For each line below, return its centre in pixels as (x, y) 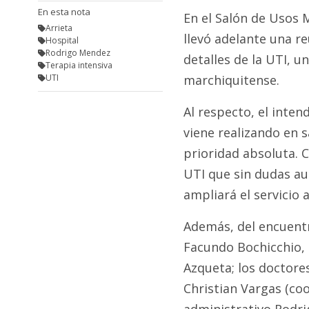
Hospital (62, 41)
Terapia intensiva (79, 66)
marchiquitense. (231, 80)
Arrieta (59, 28)
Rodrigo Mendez (78, 53)
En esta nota (64, 12)
